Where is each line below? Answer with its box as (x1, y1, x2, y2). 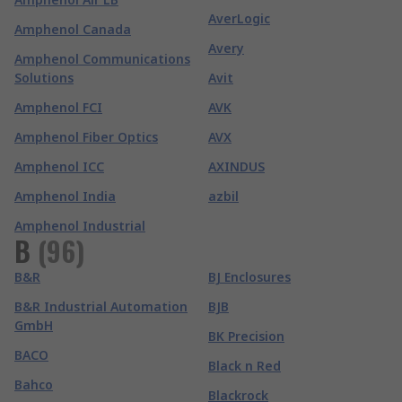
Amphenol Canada (14, 21, 131, 38)
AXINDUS (208, 158, 265, 175)
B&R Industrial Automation (14, 298, 188, 315)
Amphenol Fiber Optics (14, 128, 158, 145)
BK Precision (208, 328, 284, 345)
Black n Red (208, 357, 281, 374)
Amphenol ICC (14, 158, 104, 175)
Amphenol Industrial (14, 217, 145, 234)
